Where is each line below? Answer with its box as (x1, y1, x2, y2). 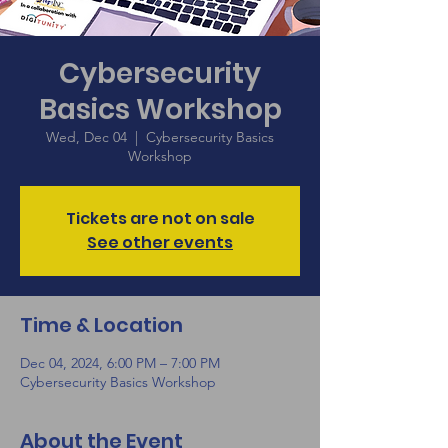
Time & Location (20, 311, 183, 339)
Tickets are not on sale (65, 207, 255, 230)
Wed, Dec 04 (46, 128, 127, 146)
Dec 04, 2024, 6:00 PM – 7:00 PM (20, 354, 220, 372)
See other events (87, 231, 233, 254)
